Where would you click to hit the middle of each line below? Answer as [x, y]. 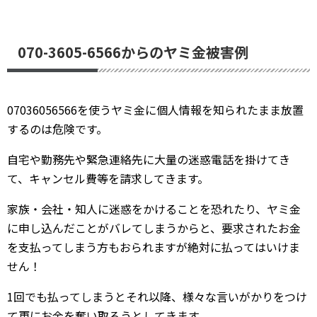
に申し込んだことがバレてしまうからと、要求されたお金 [154, 228]
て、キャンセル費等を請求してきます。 [108, 178]
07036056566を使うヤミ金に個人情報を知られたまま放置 [155, 110]
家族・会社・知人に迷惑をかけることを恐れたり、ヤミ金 [154, 209]
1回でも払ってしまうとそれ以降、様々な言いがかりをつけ [157, 296]
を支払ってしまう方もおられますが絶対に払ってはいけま [154, 247]
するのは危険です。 [57, 129]
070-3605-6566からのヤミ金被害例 [133, 52]
